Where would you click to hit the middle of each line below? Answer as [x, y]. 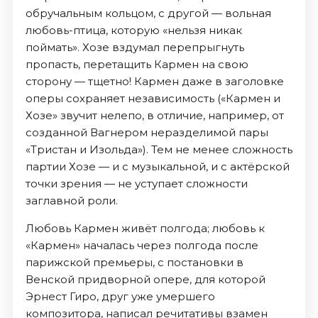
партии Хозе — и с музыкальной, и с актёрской [157, 166]
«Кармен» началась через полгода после [142, 245]
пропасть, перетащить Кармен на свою [137, 64]
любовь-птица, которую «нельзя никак [133, 30]
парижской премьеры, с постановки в [134, 262]
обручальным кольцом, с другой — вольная [148, 13]
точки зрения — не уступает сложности [136, 183]
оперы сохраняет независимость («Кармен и [153, 98]
